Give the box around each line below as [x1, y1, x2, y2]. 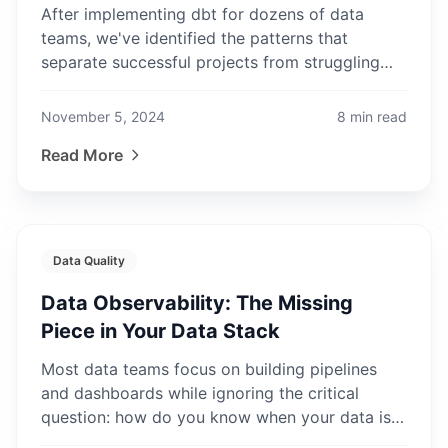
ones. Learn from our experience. [41, 76, 291, 96]
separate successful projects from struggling [41, 52, 380, 72]
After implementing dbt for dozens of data [41, 4, 364, 24]
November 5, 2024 [41, 108, 165, 125]
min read [350, 108, 407, 125]
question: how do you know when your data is [41, 407, 391, 427]
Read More [41, 145, 123, 165]
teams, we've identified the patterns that [41, 28, 348, 48]
